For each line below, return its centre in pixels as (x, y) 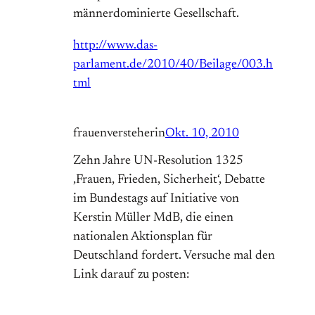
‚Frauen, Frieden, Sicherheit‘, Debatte (169, 180)
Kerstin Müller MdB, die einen (153, 218)
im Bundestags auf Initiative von (156, 199)
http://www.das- (115, 46)
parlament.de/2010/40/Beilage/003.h (173, 65)
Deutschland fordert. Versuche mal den (174, 256)
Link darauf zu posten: (131, 275)
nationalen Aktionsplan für (143, 237)
